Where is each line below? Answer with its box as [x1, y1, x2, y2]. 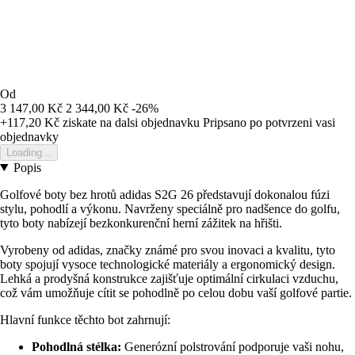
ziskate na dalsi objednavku [59, 115, 200, 129]
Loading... [6, 146, 52, 158]
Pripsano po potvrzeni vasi [203, 115, 335, 129]
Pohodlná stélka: [32, 339, 121, 353]
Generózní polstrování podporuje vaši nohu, [121, 339, 344, 353]
